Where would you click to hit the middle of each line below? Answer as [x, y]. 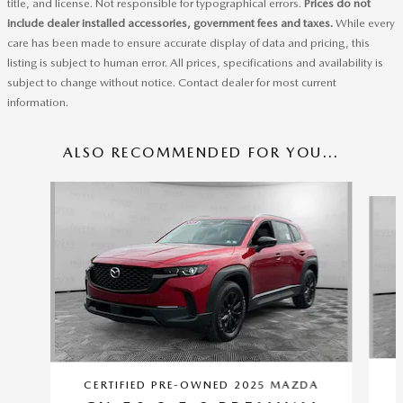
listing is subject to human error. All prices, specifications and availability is [195, 62]
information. [38, 102]
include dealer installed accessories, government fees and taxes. [170, 22]
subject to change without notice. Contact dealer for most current [172, 82]
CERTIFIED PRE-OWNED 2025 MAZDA [201, 385]
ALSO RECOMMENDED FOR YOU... [201, 152]
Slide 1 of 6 [38, 189]
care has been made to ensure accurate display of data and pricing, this [188, 42]
